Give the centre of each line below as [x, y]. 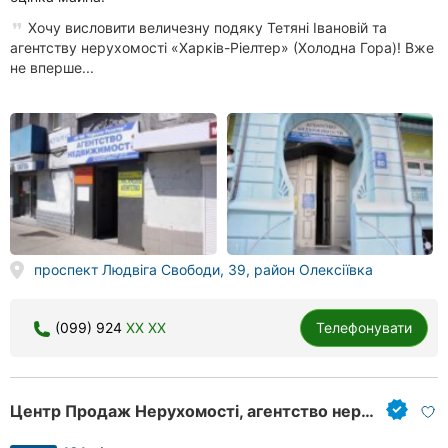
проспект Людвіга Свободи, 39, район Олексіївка [203, 270]
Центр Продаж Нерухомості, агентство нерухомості [367, 410]
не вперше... [52, 67]
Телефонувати [364, 328]
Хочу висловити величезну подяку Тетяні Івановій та [205, 27]
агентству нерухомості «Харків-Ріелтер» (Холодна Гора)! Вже [222, 47]
